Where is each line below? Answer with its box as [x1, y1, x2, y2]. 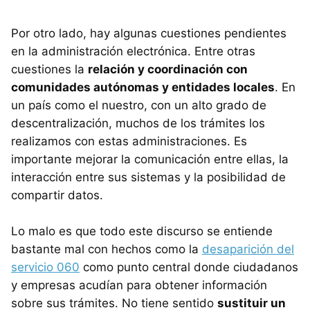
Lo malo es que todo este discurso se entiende [11, 224, 273, 238]
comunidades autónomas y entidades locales [11, 80, 275, 94]
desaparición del [202, 241, 294, 256]
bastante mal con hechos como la [11, 241, 202, 256]
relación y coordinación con [88, 62, 248, 76]
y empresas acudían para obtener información [11, 277, 267, 292]
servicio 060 [11, 259, 80, 274]
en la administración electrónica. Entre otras [11, 44, 255, 58]
